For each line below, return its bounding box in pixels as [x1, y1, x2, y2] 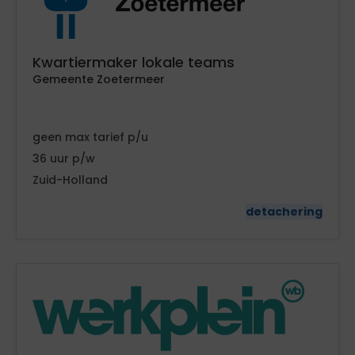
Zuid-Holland [32, 171, 108, 188]
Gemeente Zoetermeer [32, 71, 165, 87]
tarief [93, 128, 128, 145]
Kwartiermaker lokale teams [32, 52, 235, 72]
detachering [246, 203, 323, 219]
